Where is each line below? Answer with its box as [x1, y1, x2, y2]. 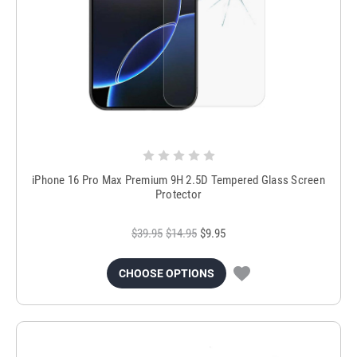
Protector [155, 187, 202, 202]
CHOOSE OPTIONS [119, 267, 214, 280]
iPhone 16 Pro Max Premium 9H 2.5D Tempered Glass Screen [32, 173, 325, 188]
